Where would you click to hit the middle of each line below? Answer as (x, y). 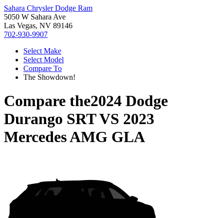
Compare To (43, 68)
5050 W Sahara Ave (35, 17)
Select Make (42, 51)
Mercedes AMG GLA (74, 137)
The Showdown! (49, 77)
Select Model (44, 60)
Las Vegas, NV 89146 (38, 26)
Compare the (47, 101)
